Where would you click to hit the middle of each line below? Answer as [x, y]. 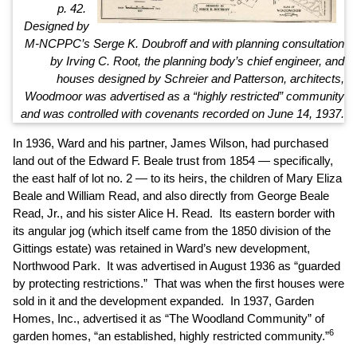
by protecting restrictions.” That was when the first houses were [178, 283]
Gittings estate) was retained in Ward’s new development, [161, 248]
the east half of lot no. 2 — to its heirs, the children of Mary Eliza [177, 178]
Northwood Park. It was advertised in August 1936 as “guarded [177, 266]
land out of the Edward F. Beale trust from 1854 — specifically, [173, 161]
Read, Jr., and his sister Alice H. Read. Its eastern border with [174, 213]
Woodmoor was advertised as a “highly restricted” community [184, 96]
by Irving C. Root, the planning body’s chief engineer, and [197, 61]
